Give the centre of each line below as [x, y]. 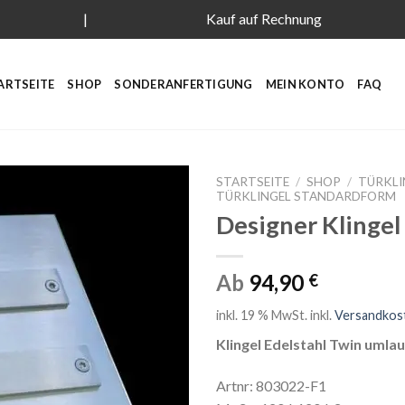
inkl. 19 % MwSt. [262, 316]
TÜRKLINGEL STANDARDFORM [306, 196]
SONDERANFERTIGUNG [184, 84]
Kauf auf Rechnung [264, 19]
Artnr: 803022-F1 [271, 386]
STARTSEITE [253, 181]
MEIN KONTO [305, 84]
